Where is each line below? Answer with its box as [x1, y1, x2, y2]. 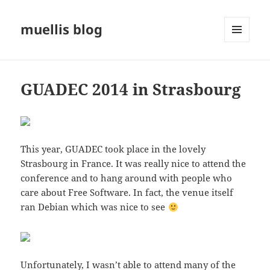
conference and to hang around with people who [20, 172, 233, 184]
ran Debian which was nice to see [20, 201, 168, 213]
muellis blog [20, 20, 103, 39]
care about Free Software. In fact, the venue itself [20, 186, 234, 199]
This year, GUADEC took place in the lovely [20, 143, 206, 155]
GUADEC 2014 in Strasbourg [20, 78, 242, 101]
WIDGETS [224, 62, 259, 73]
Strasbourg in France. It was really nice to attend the [20, 157, 246, 170]
